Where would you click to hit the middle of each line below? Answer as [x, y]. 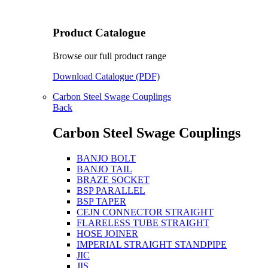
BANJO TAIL [104, 169]
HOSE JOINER [107, 233]
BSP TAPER [101, 201]
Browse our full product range [109, 56]
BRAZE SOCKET [113, 179]
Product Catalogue [99, 33]
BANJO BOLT [106, 158]
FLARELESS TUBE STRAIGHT [143, 223]
